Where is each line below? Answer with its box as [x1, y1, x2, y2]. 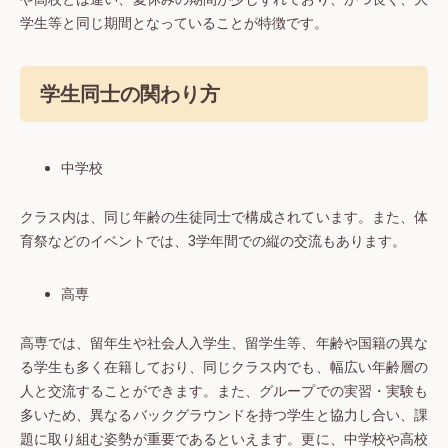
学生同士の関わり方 [40, 79, 220, 108]
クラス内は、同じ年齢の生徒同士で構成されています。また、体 [20, 208, 428, 228]
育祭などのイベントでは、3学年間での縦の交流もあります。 [20, 232, 406, 252]
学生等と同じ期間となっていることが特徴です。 [20, 13, 328, 33]
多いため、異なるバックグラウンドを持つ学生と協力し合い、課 [20, 406, 428, 426]
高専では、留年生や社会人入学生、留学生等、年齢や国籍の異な [20, 334, 428, 354]
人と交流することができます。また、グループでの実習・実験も [20, 382, 428, 402]
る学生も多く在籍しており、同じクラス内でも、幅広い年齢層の [20, 358, 428, 378]
